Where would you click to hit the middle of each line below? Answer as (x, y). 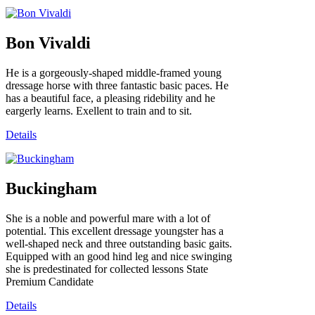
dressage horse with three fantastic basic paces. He (117, 86)
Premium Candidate (50, 281)
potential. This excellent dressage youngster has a (115, 231)
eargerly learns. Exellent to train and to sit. (99, 111)
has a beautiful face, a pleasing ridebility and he (110, 98)
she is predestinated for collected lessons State (107, 269)
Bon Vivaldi (48, 43)
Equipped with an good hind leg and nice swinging (119, 256)
